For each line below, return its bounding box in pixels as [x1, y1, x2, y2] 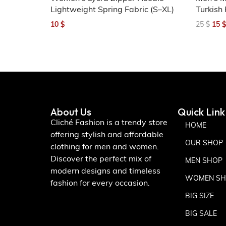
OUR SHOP [185, 139, 223, 147]
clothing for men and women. [50, 143, 159, 151]
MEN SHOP [185, 157, 222, 165]
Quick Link [177, 105, 225, 118]
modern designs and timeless [50, 167, 160, 176]
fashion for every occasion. [50, 179, 150, 188]
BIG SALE [185, 210, 217, 218]
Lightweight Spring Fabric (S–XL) [50, 6, 174, 14]
